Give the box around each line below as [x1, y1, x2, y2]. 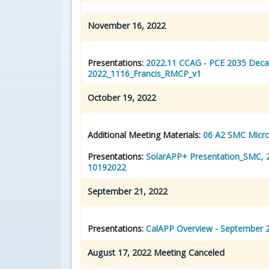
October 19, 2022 [88, 91, 159, 103]
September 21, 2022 [88, 185, 170, 197]
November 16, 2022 [88, 19, 168, 31]
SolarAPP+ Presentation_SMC [146, 150, 261, 162]
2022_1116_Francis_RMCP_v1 [88, 67, 201, 79]
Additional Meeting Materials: [88, 128, 201, 141]
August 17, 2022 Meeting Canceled [88, 246, 225, 258]
